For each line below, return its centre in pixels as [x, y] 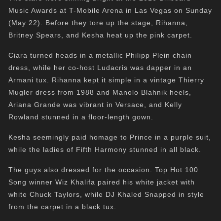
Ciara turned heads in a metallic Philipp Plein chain [100, 55]
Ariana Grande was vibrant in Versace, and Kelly [95, 105]
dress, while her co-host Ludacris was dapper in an [100, 68]
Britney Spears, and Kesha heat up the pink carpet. [101, 35]
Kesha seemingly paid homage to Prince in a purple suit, [110, 137]
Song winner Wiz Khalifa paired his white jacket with [102, 182]
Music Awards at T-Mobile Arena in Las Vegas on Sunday [110, 10]
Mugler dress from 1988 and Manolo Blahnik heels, [100, 92]
